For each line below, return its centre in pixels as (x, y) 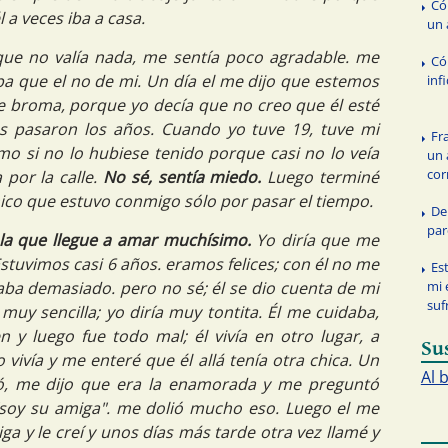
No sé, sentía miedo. (182, 177)
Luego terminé (320, 177)
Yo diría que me (318, 240)
